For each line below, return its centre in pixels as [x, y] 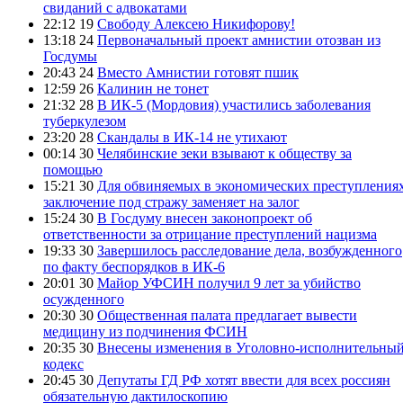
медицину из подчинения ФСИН [145, 331]
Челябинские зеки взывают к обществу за [224, 153]
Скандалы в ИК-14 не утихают [192, 137]
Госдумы [70, 56]
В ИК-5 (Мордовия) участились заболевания [234, 104]
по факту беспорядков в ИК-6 [134, 266]
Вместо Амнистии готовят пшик [198, 72]
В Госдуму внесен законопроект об [205, 218]
